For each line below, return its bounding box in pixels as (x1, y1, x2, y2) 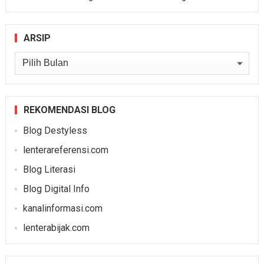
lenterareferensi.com (22, 144, 108, 156)
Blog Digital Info (22, 183, 90, 194)
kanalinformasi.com (22, 202, 103, 214)
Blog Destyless (22, 124, 87, 136)
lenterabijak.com (22, 222, 90, 233)
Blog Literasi (22, 163, 75, 175)
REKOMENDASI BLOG (23, 104, 115, 115)
